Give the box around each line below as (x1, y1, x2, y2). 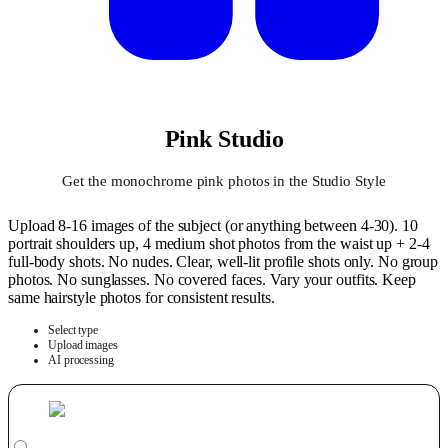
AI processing (48, 353, 114, 368)
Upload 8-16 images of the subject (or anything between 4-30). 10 (8, 217, 418, 235)
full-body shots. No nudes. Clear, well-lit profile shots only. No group (8, 253, 439, 271)
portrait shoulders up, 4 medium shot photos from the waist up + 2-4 (8, 235, 430, 253)
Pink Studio (164, 126, 284, 152)
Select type (48, 323, 98, 338)
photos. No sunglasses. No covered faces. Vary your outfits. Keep (8, 271, 416, 289)
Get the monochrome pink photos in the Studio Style (62, 173, 386, 190)
